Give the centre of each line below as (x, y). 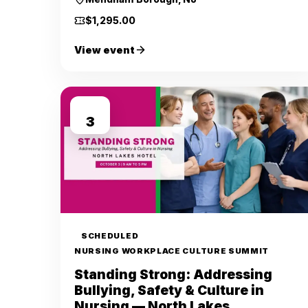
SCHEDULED (110, 236)
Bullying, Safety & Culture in (169, 290)
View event (104, 50)
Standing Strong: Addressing (173, 275)
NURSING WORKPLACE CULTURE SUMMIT (172, 251)
